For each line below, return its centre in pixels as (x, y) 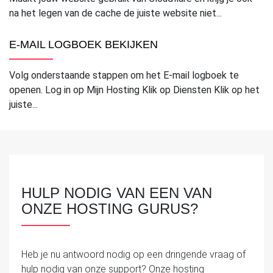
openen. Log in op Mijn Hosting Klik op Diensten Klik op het (134, 90)
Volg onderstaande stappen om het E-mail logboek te (124, 75)
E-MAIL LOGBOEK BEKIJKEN (83, 44)
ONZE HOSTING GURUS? (110, 208)
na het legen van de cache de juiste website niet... (115, 13)
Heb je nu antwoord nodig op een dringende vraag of (133, 254)
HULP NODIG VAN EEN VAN (117, 193)
